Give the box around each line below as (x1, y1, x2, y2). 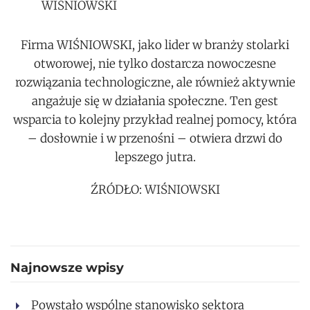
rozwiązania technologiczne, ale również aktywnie (15, 74, 295, 90)
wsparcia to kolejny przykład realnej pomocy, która (13, 111, 297, 127)
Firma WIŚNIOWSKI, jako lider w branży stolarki (21, 37, 289, 53)
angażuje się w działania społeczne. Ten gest (32, 93, 278, 109)
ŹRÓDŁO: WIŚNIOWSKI (90, 181, 220, 197)
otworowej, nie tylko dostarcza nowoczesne (34, 55, 276, 71)
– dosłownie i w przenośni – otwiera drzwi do (28, 130, 282, 146)
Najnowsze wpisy (10, 259, 124, 275)
